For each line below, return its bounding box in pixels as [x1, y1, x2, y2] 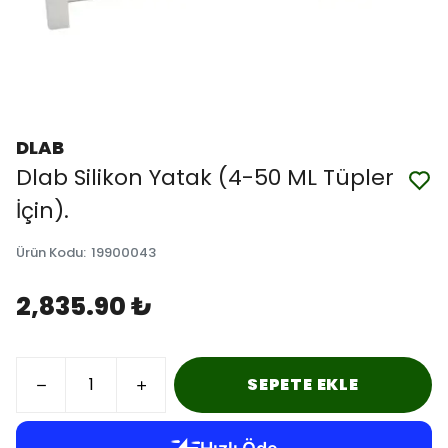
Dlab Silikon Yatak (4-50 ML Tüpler [16, 162, 394, 193]
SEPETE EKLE [247, 373, 359, 396]
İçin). [16, 195, 69, 226]
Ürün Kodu [16, 243, 83, 262]
